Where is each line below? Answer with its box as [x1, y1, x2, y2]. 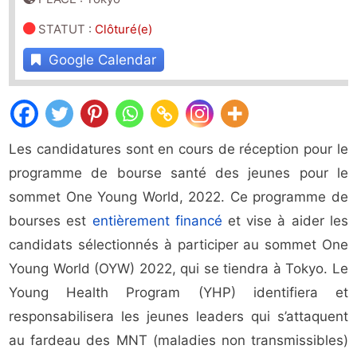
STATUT [38, 22, 86, 37]
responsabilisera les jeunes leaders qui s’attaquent [9, 308, 348, 325]
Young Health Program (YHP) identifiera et [9, 284, 348, 301]
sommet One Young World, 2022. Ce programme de [9, 189, 348, 206]
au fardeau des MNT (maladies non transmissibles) [9, 332, 348, 349]
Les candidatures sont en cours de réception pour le [9, 141, 348, 158]
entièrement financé [92, 213, 222, 229]
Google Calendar [41, 52, 157, 69]
